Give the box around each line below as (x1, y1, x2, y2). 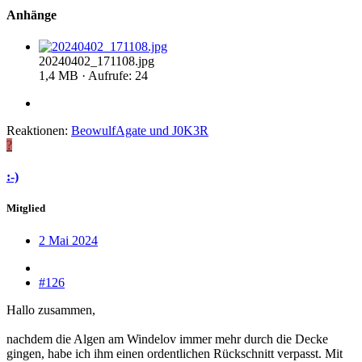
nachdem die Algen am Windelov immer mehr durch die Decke (6, 331, 328, 346)
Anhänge (6, 7, 57, 22)
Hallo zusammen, (6, 302, 95, 317)
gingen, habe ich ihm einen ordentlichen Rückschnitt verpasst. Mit (6, 346, 343, 360)
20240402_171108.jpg (39, 53, 154, 68)
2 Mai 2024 (39, 233, 98, 247)
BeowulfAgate (71, 123, 146, 137)
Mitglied (6, 202, 45, 215)
